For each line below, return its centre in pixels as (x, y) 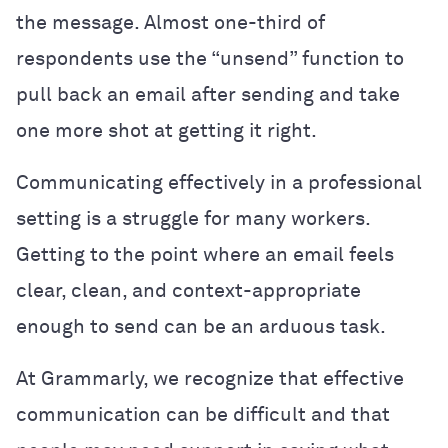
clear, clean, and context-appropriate (188, 290)
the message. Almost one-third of (170, 22)
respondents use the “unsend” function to (210, 58)
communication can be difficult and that (203, 414)
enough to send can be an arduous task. (201, 326)
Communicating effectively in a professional (219, 182)
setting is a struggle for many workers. (193, 218)
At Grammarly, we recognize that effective (210, 378)
